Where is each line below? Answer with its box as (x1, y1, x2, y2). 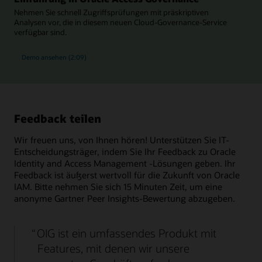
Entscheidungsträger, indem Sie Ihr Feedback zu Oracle (14, 145, 236, 157)
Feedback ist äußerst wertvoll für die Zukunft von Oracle (14, 168, 240, 181)
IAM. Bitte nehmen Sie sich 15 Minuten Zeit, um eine (14, 180, 222, 192)
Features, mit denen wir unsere (37, 240, 189, 256)
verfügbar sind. (14, 27, 67, 37)
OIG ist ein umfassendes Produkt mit (37, 225, 217, 240)
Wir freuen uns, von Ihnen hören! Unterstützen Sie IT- (14, 133, 229, 146)
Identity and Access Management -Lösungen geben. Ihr (14, 157, 236, 169)
